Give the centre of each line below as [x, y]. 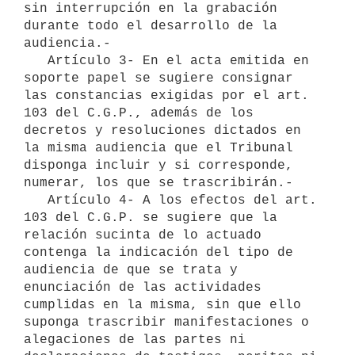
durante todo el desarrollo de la [151, 26]
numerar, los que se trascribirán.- [158, 183]
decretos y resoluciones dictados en [162, 130]
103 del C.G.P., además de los [139, 113]
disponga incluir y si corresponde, [158, 165]
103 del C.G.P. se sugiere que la [151, 218]
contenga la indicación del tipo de [158, 252]
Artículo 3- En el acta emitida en [36, 61]
